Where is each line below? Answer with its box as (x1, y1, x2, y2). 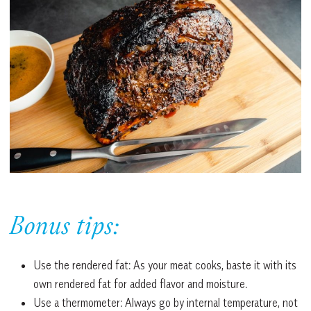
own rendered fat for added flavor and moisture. (33, 276, 247, 291)
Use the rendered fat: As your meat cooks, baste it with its (33, 258, 296, 272)
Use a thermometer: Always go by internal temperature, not (33, 295, 298, 310)
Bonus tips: (10, 214, 120, 242)
